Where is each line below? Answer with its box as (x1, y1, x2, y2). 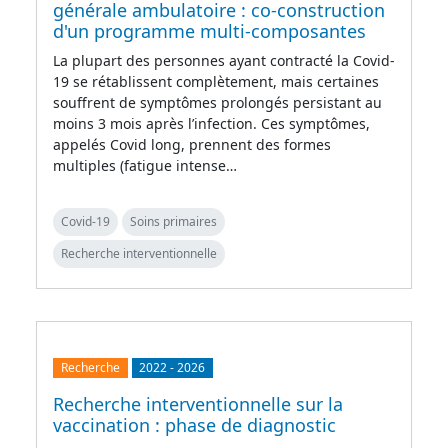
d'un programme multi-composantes (53, 19, 366, 44)
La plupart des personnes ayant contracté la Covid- (53, 51, 395, 71)
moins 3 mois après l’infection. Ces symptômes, (53, 114, 370, 134)
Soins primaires (130, 213, 217, 231)
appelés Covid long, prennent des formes (53, 135, 331, 155)
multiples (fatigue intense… (53, 156, 237, 176)
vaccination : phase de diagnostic (53, 413, 336, 438)
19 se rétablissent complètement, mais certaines (53, 72, 379, 92)
